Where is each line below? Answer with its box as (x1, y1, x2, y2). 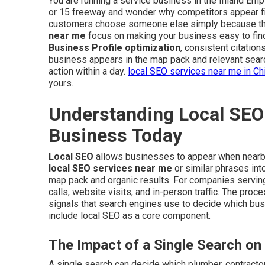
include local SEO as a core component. (49, 210, 211, 221)
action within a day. (49, 66, 128, 77)
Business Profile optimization (49, 42, 180, 53)
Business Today (49, 124, 182, 147)
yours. (49, 77, 73, 89)
